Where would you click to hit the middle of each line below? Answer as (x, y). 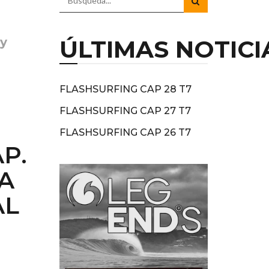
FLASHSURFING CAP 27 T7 (125, 111)
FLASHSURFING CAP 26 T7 (125, 133)
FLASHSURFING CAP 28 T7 (125, 89)
